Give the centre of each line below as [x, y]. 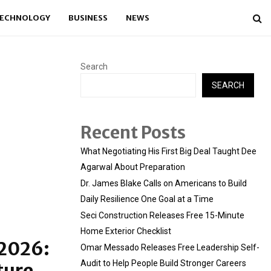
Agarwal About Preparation [133, 167]
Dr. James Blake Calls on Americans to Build [164, 183]
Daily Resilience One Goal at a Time [147, 199]
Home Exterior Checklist [126, 231]
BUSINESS [88, 18]
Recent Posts [133, 132]
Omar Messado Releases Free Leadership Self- [170, 247]
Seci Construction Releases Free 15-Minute [162, 215]
